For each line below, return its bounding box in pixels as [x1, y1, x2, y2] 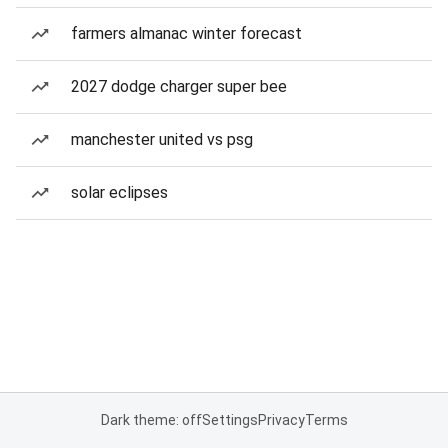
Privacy [257, 412, 305, 428]
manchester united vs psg [71, 130, 253, 149]
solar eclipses [71, 183, 168, 202]
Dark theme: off [100, 412, 202, 428]
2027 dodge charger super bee [71, 77, 287, 96]
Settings [201, 412, 258, 428]
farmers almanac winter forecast [71, 24, 302, 43]
